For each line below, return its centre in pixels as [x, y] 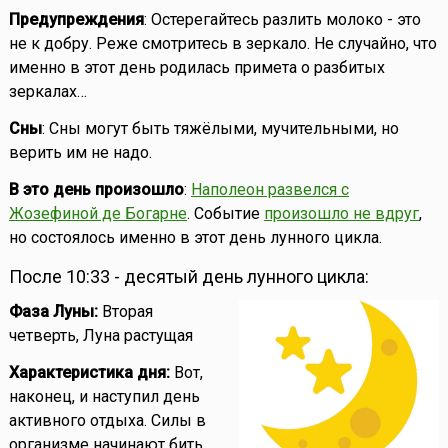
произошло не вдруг [341, 214]
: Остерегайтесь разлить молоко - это [282, 20]
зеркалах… [47, 92]
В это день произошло [96, 190]
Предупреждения [76, 20]
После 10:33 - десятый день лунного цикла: [188, 277]
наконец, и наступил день [104, 397]
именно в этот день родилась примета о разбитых [196, 68]
